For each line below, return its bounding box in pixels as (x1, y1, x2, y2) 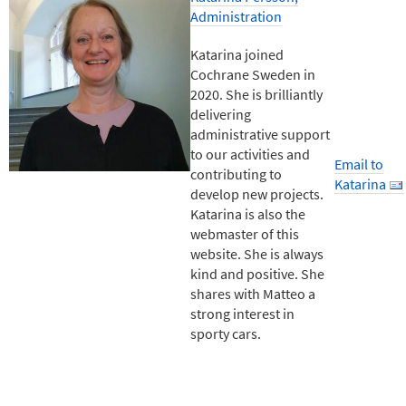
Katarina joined (190, 44, 284, 63)
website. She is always (190, 244, 324, 263)
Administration (190, 6, 282, 25)
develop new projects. (190, 184, 324, 203)
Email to (334, 154, 383, 173)
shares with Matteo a (190, 284, 315, 303)
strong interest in (190, 304, 295, 323)
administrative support (190, 124, 330, 143)
